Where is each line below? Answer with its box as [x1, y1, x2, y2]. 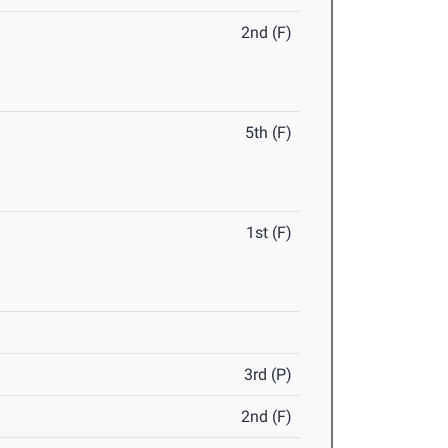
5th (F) [245, 123, 293, 143]
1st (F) [246, 223, 293, 243]
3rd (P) [244, 365, 293, 385]
